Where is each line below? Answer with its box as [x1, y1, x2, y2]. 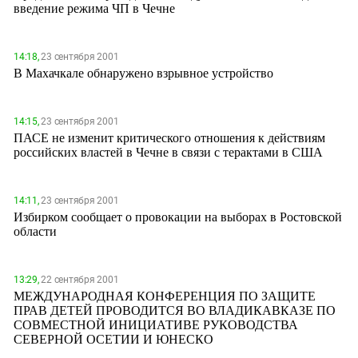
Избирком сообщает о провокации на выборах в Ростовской [14, 208, 342, 225]
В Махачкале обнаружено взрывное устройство [14, 64, 273, 81]
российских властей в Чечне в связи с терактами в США [14, 143, 323, 160]
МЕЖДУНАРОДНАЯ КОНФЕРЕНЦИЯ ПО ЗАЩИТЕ [14, 287, 316, 304]
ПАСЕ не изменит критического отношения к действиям [14, 129, 325, 145]
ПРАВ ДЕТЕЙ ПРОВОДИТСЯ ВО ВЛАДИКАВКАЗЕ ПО [14, 301, 336, 318]
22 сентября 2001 [38, 274, 119, 285]
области [14, 222, 57, 239]
